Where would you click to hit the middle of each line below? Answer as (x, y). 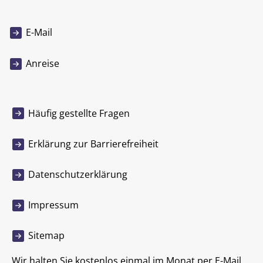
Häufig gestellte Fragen (79, 113)
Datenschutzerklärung (78, 175)
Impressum (53, 205)
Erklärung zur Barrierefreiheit (93, 144)
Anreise (43, 63)
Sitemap (46, 236)
